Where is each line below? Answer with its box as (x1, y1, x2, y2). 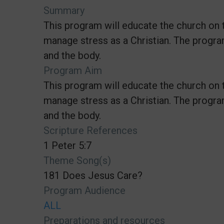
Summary (43, 4, 84, 16)
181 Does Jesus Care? (43, 169, 142, 181)
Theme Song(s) (43, 154, 111, 166)
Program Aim (43, 64, 102, 76)
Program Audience (43, 184, 125, 196)
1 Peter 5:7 (43, 139, 91, 151)
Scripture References (43, 124, 137, 136)
